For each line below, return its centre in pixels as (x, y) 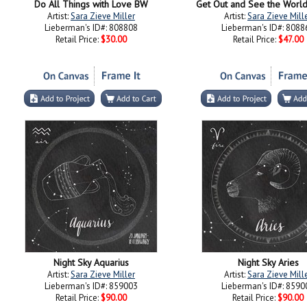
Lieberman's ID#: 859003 (91, 286)
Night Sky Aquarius (91, 262)
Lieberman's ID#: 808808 (91, 28)
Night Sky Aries (268, 262)
